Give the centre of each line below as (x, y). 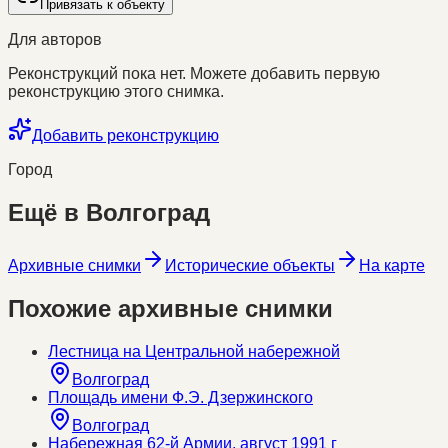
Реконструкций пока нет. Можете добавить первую (194, 74)
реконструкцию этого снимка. (116, 92)
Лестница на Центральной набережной (194, 352)
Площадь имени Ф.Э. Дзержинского (180, 398)
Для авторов (55, 40)
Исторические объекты (250, 266)
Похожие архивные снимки (170, 309)
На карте (392, 266)
